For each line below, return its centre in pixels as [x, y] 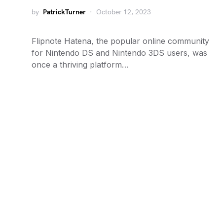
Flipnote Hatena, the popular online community [120, 41]
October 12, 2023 [124, 12]
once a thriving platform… [80, 65]
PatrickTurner [64, 12]
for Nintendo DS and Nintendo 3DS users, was [119, 53]
